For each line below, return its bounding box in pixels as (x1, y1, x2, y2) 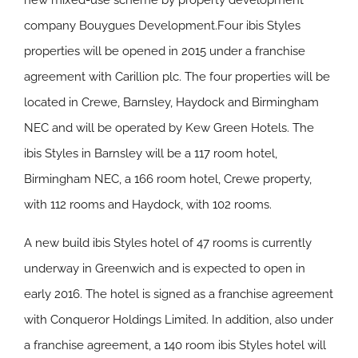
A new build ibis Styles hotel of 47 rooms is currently (24, 236, 312, 250)
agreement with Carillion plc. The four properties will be (24, 70, 330, 84)
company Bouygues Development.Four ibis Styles (24, 18, 300, 33)
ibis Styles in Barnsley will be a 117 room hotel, (24, 146, 277, 161)
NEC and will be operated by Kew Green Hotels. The (24, 121, 314, 135)
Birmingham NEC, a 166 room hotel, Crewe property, (24, 172, 312, 186)
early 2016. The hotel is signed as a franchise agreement (24, 287, 333, 301)
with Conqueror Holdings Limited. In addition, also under (24, 312, 333, 327)
